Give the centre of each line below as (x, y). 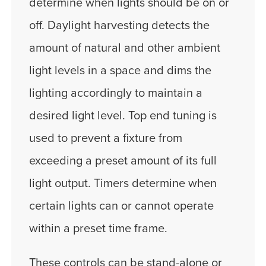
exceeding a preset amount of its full (123, 161)
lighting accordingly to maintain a (116, 94)
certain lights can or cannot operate (121, 206)
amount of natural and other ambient (125, 48)
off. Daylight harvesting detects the (119, 26)
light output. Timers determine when (123, 184)
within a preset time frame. (98, 229)
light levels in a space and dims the (120, 71)
